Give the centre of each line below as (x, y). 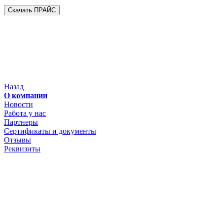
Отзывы (18, 140)
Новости (18, 104)
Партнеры (21, 122)
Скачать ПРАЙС (32, 10)
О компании (26, 95)
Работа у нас (25, 113)
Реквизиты (22, 149)
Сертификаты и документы (50, 131)
